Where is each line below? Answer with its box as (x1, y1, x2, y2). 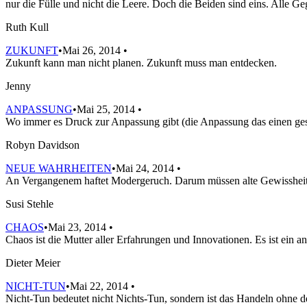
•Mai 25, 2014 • (73, 103, 142, 115)
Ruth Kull (5, 21, 49, 33)
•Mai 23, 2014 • (44, 221, 113, 233)
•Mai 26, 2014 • (58, 44, 127, 56)
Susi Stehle (5, 197, 53, 210)
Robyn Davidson (5, 138, 79, 151)
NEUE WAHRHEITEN (5, 162, 112, 174)
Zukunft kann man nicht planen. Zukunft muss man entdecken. (5, 56, 277, 69)
